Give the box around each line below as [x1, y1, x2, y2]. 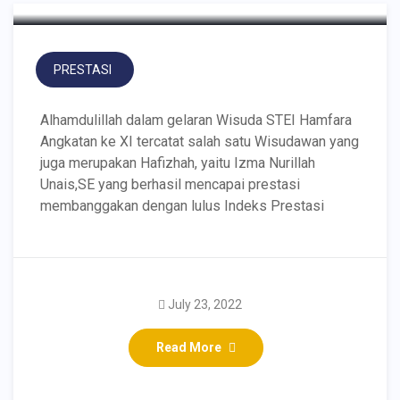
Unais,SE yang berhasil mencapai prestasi [40, 176, 300, 193]
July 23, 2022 [168, 297, 242, 312]
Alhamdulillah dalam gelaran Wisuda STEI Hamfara [40, 112, 352, 129]
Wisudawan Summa [40, 348, 280, 379]
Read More [155, 340, 221, 354]
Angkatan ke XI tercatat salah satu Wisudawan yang [40, 133, 359, 150]
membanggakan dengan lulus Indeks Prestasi [40, 197, 324, 214]
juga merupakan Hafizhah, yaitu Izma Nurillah [40, 154, 315, 171]
